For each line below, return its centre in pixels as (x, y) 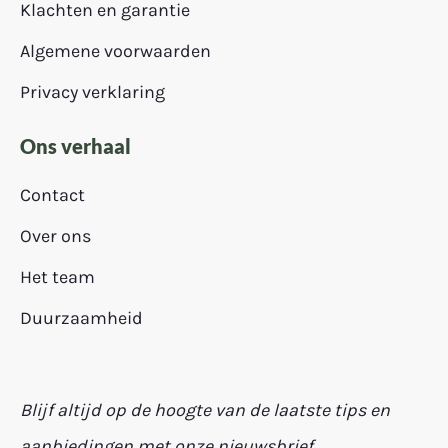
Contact (52, 195)
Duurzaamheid (81, 318)
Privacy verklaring (92, 92)
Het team (57, 277)
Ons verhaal (75, 146)
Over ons (55, 236)
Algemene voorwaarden (115, 51)
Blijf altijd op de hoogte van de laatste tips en (205, 410)
